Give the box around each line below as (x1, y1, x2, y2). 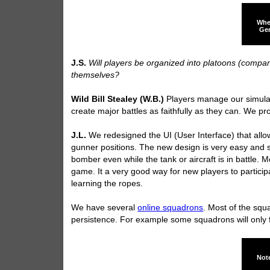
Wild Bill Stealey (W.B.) (71, 95, 165, 104)
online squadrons (137, 203, 204, 213)
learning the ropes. (71, 179, 143, 189)
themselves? (71, 71, 120, 80)
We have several (71, 203, 138, 213)
